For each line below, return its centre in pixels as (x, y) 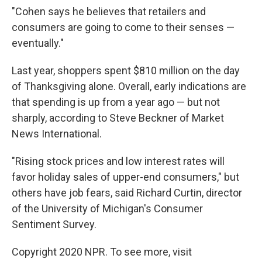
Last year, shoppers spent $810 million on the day (126, 71)
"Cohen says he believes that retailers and (109, 12)
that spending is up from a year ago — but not (116, 102)
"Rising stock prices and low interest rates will (118, 161)
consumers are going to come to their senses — (123, 27)
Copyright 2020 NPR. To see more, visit (102, 252)
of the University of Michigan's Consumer (107, 209)
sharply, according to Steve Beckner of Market (118, 118)
